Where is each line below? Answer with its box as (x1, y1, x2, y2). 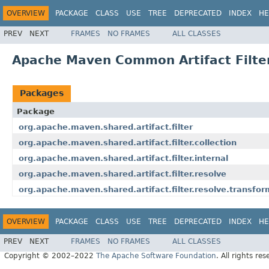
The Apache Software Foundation (96, 252, 216, 261)
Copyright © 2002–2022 (4, 252, 96, 261)
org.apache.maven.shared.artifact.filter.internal (19, 153, 228, 163)
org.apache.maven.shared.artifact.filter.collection (19, 138, 237, 147)
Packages (20, 88, 64, 98)
